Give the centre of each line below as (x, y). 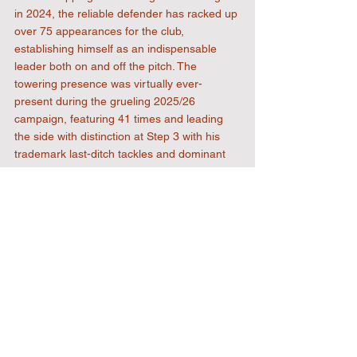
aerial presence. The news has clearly (111, 171)
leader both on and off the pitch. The (107, 66)
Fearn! (31, 241)
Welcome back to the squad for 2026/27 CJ (125, 224)
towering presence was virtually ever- (108, 84)
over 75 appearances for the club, (101, 31)
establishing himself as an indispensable (117, 49)
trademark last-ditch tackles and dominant (122, 154)
